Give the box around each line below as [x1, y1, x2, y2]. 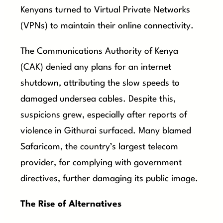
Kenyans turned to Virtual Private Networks [20, 5, 191, 14]
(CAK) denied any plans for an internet [20, 63, 172, 72]
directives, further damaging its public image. [20, 175, 199, 183]
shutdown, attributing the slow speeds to [20, 79, 180, 88]
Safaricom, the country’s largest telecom [20, 143, 179, 151]
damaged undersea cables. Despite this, [20, 95, 176, 104]
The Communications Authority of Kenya [20, 47, 179, 56]
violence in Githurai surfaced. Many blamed [20, 127, 192, 135]
